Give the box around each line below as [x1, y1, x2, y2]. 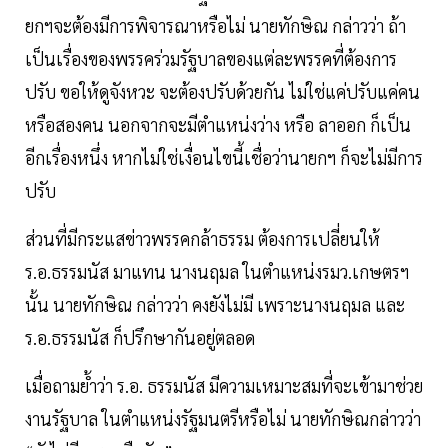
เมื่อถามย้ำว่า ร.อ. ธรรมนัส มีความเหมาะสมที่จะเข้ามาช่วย [25, 374, 423, 398]
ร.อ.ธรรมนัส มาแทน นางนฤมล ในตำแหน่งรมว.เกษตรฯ [25, 260, 409, 284]
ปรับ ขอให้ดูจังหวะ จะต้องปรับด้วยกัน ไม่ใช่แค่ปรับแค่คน [25, 80, 420, 104]
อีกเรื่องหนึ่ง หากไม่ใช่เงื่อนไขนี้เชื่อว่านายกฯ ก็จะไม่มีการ [25, 146, 423, 170]
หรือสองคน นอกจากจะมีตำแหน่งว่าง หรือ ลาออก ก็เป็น [25, 113, 411, 137]
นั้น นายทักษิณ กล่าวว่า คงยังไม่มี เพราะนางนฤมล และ [25, 293, 405, 317]
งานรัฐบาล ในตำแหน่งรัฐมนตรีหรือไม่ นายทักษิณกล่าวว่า [25, 407, 421, 431]
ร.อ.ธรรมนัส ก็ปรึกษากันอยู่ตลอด [25, 326, 255, 350]
